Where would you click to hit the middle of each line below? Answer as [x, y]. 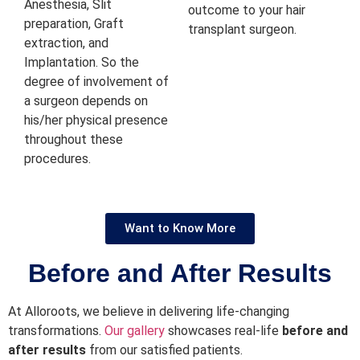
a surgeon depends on [86, 101]
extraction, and [66, 43]
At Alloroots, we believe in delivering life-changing [149, 311]
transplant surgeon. [242, 29]
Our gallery [135, 330]
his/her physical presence [96, 121]
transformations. [56, 330]
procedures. [57, 159]
